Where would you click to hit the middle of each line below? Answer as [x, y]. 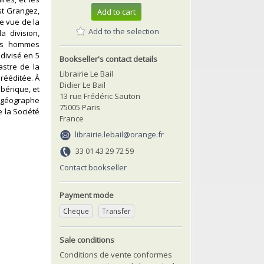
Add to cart [116, 12]
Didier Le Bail [82, 85]
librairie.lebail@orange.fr [120, 134]
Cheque [76, 211]
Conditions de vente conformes [116, 254]
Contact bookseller [93, 167]
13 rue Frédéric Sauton [100, 96]
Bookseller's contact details [108, 59]
